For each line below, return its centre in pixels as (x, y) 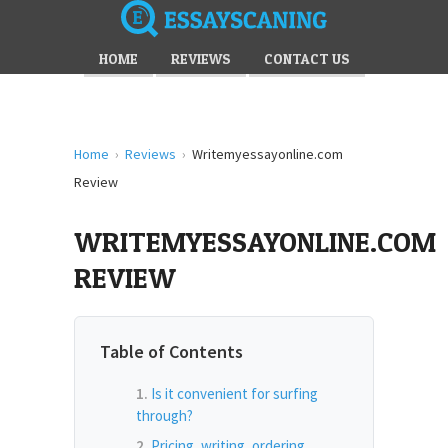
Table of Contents (171, 351)
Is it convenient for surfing (234, 393)
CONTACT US (306, 58)
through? (164, 415)
